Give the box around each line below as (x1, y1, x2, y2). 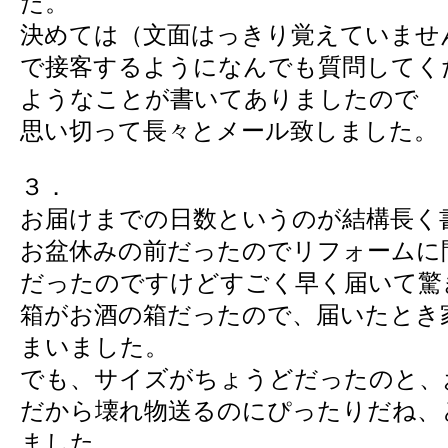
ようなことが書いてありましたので (20, 84, 419, 112)
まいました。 (20, 332, 169, 360)
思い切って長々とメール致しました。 (20, 116, 438, 144)
